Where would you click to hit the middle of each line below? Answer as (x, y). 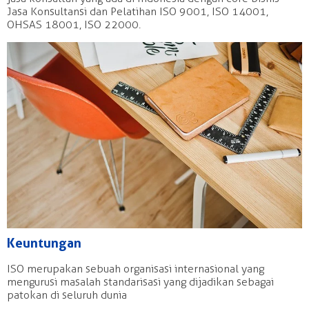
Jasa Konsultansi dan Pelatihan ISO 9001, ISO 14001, (138, 12)
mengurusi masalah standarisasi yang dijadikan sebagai (140, 282)
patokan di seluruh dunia (67, 295)
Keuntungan (44, 243)
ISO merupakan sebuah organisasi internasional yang (136, 269)
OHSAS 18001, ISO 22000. (74, 25)
